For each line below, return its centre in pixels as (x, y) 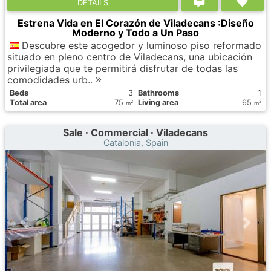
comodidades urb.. (51, 80)
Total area (28, 103)
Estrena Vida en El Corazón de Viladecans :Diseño (135, 23)
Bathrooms (158, 93)
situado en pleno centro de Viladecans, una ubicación (130, 57)
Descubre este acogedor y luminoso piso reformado (142, 45)
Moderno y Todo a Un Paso (135, 33)
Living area (158, 103)
